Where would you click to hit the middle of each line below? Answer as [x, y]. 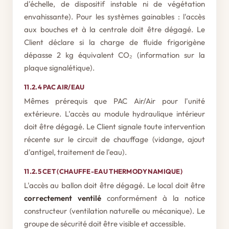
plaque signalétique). [59, 68]
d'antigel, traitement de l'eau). [75, 152]
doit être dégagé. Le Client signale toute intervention [114, 127]
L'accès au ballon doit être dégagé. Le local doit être [114, 185]
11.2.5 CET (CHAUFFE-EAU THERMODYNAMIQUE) [103, 171]
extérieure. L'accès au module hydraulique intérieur [114, 114]
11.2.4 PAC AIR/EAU [54, 87]
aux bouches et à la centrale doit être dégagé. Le [114, 29]
